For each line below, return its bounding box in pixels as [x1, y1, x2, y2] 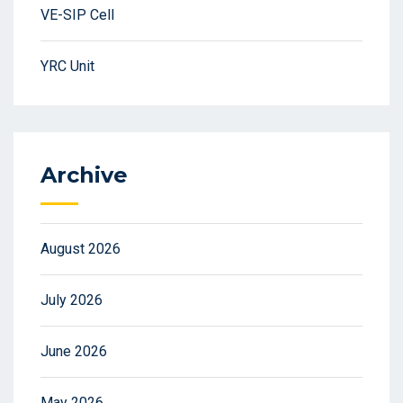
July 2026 [40, 291, 103, 309]
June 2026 [40, 343, 107, 360]
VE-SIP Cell [40, 6, 114, 23]
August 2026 [40, 240, 121, 257]
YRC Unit [40, 58, 94, 75]
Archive [40, 162, 128, 188]
